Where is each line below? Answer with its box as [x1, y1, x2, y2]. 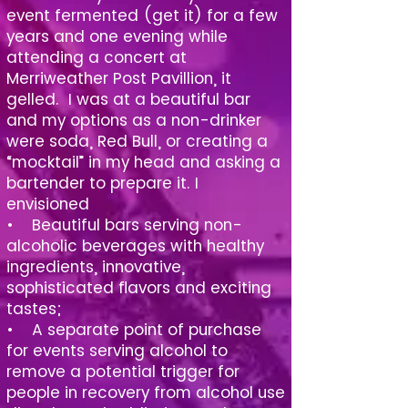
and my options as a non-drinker [6, 109, 261, 131]
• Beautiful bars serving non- [6, 214, 242, 236]
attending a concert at [6, 46, 187, 68]
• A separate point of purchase [6, 319, 261, 341]
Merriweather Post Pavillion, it [6, 67, 231, 89]
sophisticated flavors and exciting [6, 277, 271, 299]
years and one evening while [6, 25, 228, 47]
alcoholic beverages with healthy [6, 235, 264, 257]
